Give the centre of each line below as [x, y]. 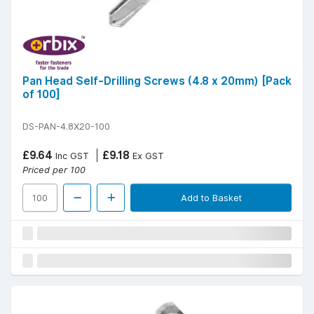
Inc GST [71, 156]
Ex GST [147, 156]
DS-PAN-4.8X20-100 [66, 127]
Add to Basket [211, 198]
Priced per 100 [54, 170]
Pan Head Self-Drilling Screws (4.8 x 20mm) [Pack [157, 81]
